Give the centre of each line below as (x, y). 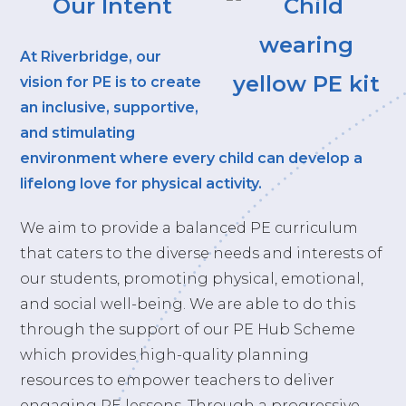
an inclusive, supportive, (110, 108)
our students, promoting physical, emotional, (192, 279)
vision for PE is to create (111, 82)
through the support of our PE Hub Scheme (188, 330)
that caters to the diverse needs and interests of (202, 254)
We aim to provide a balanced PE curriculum (189, 228)
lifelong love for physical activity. (141, 184)
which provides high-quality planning (165, 355)
